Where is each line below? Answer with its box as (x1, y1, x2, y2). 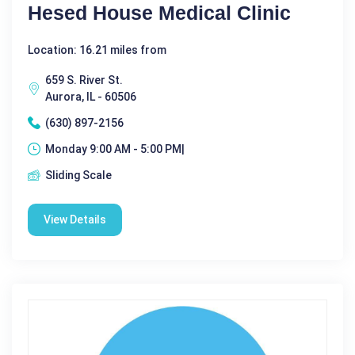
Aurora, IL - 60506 (45, 90, 136, 103)
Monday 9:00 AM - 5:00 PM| (45, 142, 185, 155)
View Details (44, 212, 106, 226)
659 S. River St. (45, 73, 123, 86)
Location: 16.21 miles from (28, 43, 166, 56)
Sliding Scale (45, 168, 112, 181)
